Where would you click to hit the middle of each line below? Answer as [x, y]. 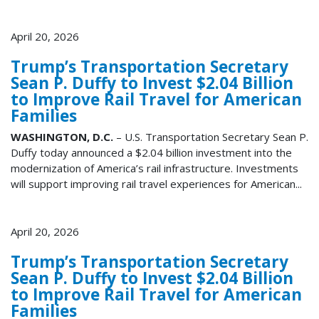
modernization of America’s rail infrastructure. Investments [155, 168]
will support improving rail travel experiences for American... [156, 184]
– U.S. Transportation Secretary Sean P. [211, 137]
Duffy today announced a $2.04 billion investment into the [151, 153]
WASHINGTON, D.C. [62, 137]
